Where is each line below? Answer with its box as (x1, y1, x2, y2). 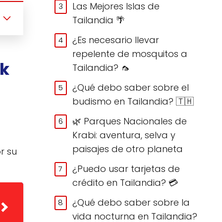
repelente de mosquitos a (72, 47, 188, 60)
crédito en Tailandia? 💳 (72, 176, 178, 189)
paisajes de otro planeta (72, 142, 183, 155)
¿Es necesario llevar (72, 33, 160, 46)
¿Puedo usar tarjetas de (72, 162, 180, 175)
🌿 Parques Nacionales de (72, 114, 187, 127)
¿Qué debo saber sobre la (72, 196, 190, 209)
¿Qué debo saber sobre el (72, 81, 189, 94)
